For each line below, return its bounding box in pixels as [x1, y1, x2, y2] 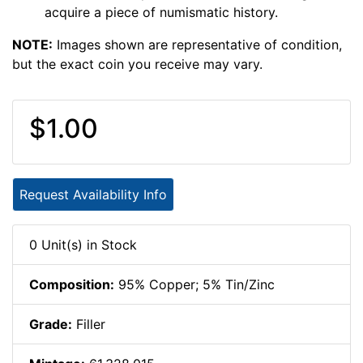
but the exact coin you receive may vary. [12, 56, 263, 73]
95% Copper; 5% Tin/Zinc [114, 276, 275, 293]
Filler [72, 316, 105, 333]
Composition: [29, 276, 114, 293]
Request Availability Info [19, 186, 167, 203]
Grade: [29, 316, 72, 333]
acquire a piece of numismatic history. [45, 4, 278, 21]
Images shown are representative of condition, [53, 36, 342, 53]
